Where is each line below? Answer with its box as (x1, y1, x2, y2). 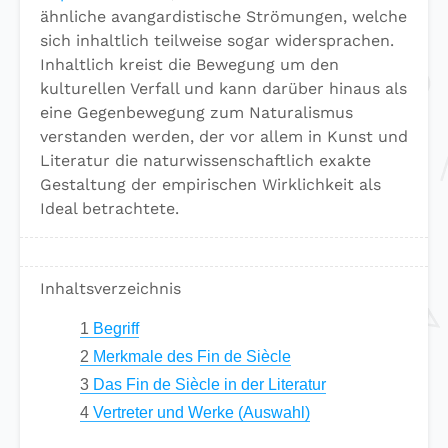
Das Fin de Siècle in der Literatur (89, 376, 326, 393)
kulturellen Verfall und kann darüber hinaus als (40, 79, 407, 98)
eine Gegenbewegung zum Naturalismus (40, 103, 353, 122)
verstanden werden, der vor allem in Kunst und (40, 127, 408, 146)
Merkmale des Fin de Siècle (89, 348, 291, 365)
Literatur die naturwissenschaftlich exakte (40, 151, 371, 170)
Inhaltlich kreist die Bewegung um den (40, 55, 339, 74)
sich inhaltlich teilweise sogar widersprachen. (40, 31, 394, 50)
